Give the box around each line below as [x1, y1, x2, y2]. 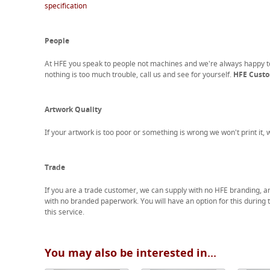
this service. [44, 207, 84, 217]
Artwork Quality [44, 104, 102, 115]
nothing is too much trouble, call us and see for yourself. [44, 69, 233, 80]
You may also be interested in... [44, 245, 216, 260]
